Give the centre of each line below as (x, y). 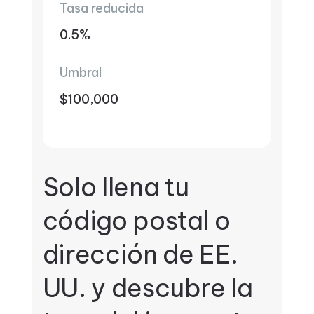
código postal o (136, 221)
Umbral (80, 73)
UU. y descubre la (148, 288)
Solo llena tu (116, 187)
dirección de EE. (141, 254)
